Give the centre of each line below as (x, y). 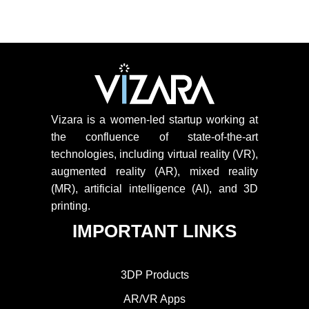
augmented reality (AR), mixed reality (154, 172)
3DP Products (154, 275)
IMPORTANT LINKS (154, 231)
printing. (71, 206)
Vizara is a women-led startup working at (154, 120)
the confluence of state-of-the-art (154, 137)
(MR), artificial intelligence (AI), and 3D (154, 189)
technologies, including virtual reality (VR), (154, 154)
